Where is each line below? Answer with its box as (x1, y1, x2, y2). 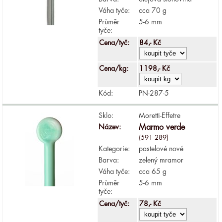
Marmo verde (139, 123, 185, 131)
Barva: (99, 156, 119, 164)
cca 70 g (139, 6, 167, 14)
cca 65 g (139, 167, 167, 175)
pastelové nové (139, 145, 184, 152)
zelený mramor (139, 156, 184, 164)
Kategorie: (99, 145, 130, 152)
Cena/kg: (99, 64, 131, 72)
